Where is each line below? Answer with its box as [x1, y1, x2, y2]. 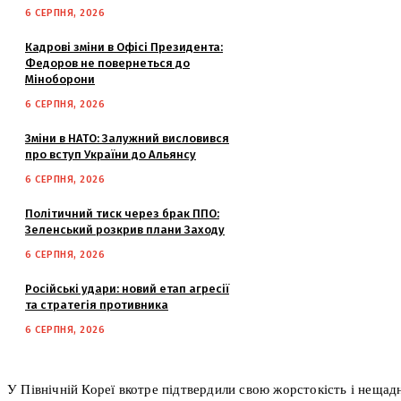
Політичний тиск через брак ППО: [25, 206, 219, 220]
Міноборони [25, 72, 95, 86]
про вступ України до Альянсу [25, 147, 196, 161]
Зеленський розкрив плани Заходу [25, 222, 225, 236]
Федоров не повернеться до [25, 55, 190, 70]
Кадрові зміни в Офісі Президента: [25, 39, 223, 54]
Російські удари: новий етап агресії [25, 281, 229, 295]
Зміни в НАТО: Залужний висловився [25, 131, 229, 145]
